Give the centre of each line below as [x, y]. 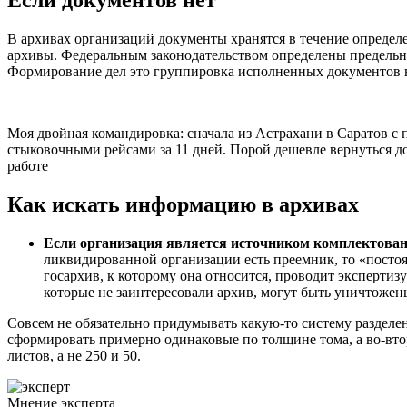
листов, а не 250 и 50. [74, 356]
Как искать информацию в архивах [183, 205]
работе [28, 166]
